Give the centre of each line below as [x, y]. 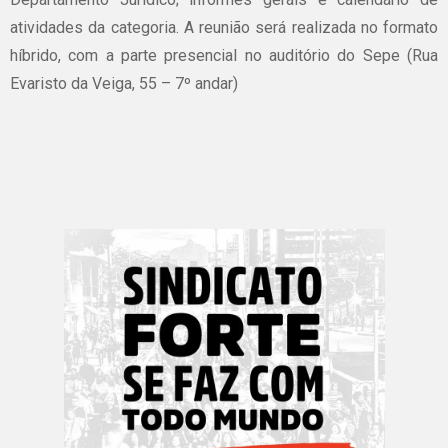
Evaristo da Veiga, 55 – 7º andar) [124, 83]
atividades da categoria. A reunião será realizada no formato [224, 27]
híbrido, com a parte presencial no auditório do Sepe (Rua [224, 55]
